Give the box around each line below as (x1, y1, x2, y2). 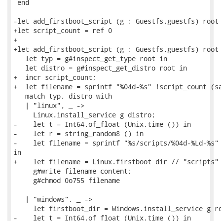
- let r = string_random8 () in (13, 129, 144, 138)
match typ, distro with (13, 91, 112, 101)
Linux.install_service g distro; (13, 110, 155, 119)
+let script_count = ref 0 (13, 26, 112, 35)
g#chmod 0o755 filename (13, 176, 120, 185)
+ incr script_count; (13, 73, 96, 82)
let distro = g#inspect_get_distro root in (13, 63, 187, 73)
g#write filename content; (13, 166, 132, 176)
